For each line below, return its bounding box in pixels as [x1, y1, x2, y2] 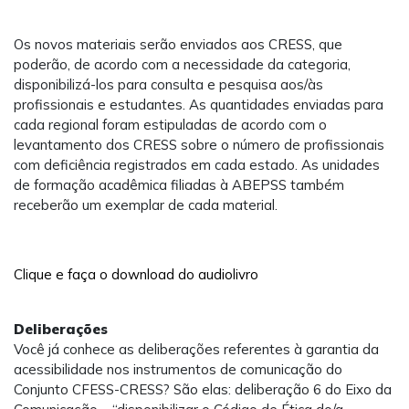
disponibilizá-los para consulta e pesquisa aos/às [14, 76, 323, 94]
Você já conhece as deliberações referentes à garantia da [14, 341, 379, 359]
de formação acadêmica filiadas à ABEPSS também [14, 176, 344, 194]
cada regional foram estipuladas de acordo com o [14, 116, 327, 134]
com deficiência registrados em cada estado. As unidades [14, 156, 380, 174]
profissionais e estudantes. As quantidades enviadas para [14, 96, 383, 114]
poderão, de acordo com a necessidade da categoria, [14, 56, 351, 74]
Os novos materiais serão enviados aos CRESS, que [14, 36, 342, 54]
